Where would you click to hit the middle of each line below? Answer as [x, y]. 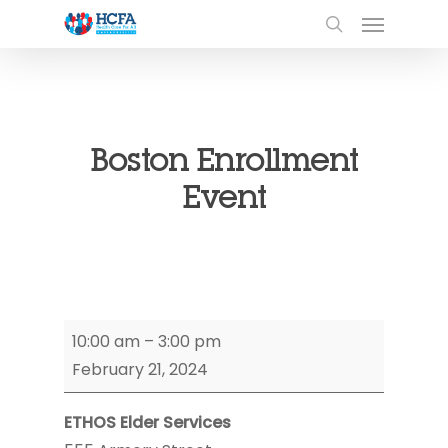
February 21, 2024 [140, 369]
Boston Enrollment [224, 159]
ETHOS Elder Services [147, 422]
